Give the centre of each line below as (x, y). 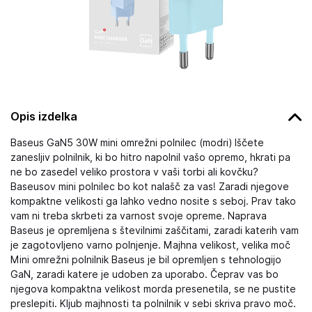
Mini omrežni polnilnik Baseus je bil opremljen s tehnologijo (146, 260)
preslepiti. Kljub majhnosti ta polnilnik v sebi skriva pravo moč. (153, 304)
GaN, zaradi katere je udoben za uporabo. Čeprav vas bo (145, 274)
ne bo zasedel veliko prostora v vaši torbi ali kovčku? (134, 172)
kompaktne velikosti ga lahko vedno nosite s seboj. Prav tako (153, 201)
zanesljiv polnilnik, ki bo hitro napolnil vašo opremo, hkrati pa (150, 157)
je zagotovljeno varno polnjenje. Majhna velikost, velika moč (150, 245)
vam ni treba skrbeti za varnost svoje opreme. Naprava (139, 216)
